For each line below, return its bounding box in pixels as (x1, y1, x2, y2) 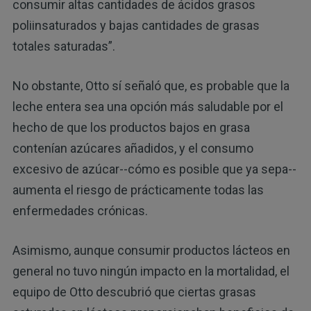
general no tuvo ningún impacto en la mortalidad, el (12, 264, 289, 279)
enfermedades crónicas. (12, 203, 148, 219)
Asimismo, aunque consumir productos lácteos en (12, 243, 290, 258)
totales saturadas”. (12, 39, 115, 54)
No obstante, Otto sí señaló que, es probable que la (12, 78, 289, 94)
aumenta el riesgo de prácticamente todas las (12, 183, 264, 198)
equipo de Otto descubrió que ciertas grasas (12, 285, 256, 300)
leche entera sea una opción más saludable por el (12, 99, 283, 115)
